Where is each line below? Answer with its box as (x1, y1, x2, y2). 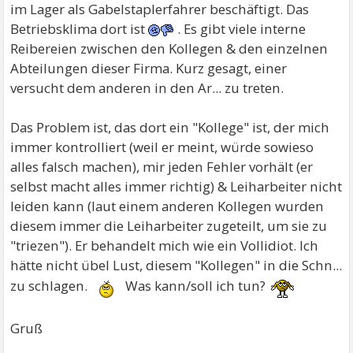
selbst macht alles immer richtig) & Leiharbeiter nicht (10, 177, 343, 195)
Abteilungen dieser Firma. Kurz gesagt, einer (10, 59, 288, 77)
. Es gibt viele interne (174, 20, 307, 38)
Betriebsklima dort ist (10, 20, 149, 38)
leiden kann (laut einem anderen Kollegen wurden (10, 197, 325, 215)
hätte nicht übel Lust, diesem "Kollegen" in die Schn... (10, 256, 343, 274)
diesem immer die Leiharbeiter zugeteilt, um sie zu (10, 217, 328, 235)
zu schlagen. (10, 276, 91, 295)
